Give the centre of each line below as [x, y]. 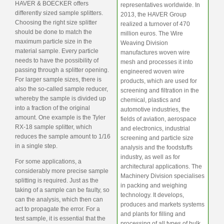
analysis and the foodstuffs [156, 147]
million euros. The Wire [152, 33]
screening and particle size [157, 138]
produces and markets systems [162, 204]
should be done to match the [53, 32]
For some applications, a [48, 161]
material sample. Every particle [57, 51]
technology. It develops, [152, 195]
